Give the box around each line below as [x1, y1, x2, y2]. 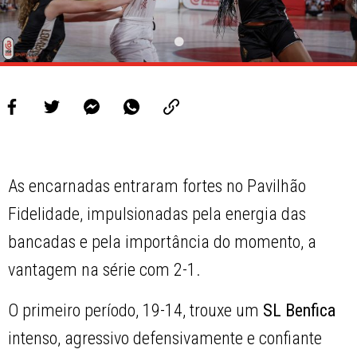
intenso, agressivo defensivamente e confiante [8, 328, 323, 349]
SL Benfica [259, 300, 336, 321]
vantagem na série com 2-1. [8, 260, 202, 280]
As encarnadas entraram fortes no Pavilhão [8, 176, 307, 197]
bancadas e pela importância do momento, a [8, 232, 317, 253]
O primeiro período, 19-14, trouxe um [8, 300, 260, 321]
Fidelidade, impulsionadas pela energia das [8, 204, 307, 225]
